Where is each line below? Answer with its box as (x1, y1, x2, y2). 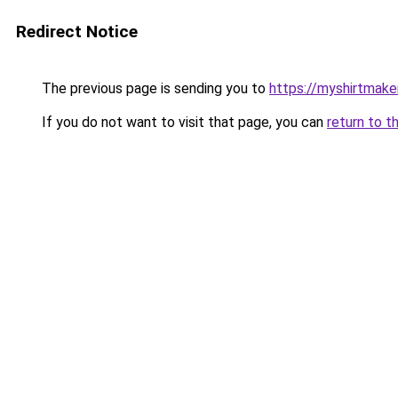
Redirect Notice (16, 21, 138, 42)
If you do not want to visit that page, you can (38, 114, 327, 131)
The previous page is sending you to (38, 80, 269, 97)
